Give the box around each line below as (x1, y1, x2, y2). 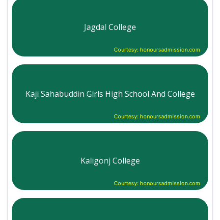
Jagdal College (84, 21, 136, 32)
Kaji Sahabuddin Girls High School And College (25, 88, 195, 99)
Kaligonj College (80, 155, 140, 166)
